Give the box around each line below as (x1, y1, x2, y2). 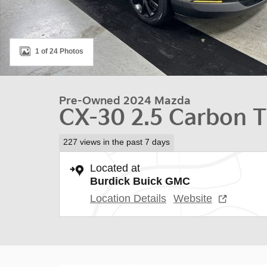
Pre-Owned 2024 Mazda (59, 94, 191, 107)
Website (173, 193, 212, 204)
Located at (90, 162, 140, 174)
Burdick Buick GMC (90, 175, 190, 187)
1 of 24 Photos (35, 47, 83, 55)
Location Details (90, 193, 166, 204)
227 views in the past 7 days (63, 138, 170, 147)
